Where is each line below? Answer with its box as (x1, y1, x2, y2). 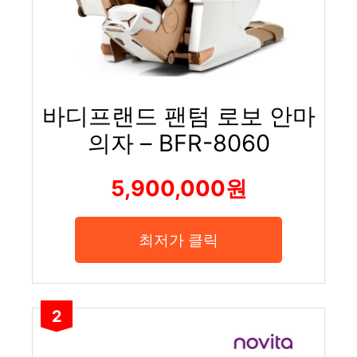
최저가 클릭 (139, 229, 218, 249)
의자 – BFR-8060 (87, 128, 270, 157)
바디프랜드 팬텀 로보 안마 (41, 101, 316, 130)
